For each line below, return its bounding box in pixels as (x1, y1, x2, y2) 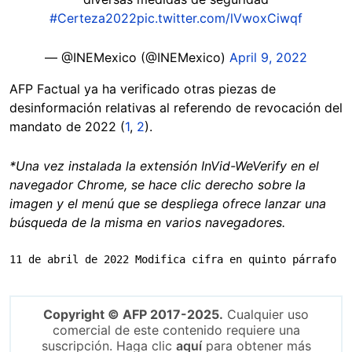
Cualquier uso (223, 306, 309, 322)
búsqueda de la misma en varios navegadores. (9, 214, 285, 230)
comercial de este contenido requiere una (52, 321, 300, 338)
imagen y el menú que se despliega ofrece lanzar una (9, 195, 326, 211)
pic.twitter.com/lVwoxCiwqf (137, 9, 302, 26)
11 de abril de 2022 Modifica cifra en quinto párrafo (9, 252, 336, 266)
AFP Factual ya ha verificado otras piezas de (9, 80, 276, 97)
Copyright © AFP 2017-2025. (43, 306, 223, 322)
